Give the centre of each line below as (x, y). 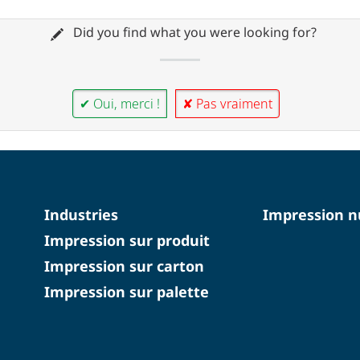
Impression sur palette (126, 291)
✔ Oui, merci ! (120, 103)
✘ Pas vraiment (227, 103)
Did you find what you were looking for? (193, 33)
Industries (81, 214)
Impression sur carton (124, 266)
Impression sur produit (127, 240)
